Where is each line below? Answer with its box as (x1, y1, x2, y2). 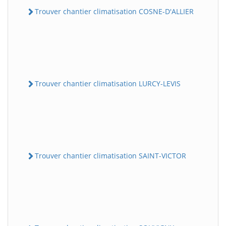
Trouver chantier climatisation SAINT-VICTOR (35, 151, 186, 161)
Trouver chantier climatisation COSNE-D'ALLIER (35, 6, 194, 16)
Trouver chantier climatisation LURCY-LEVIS (35, 78, 181, 88)
